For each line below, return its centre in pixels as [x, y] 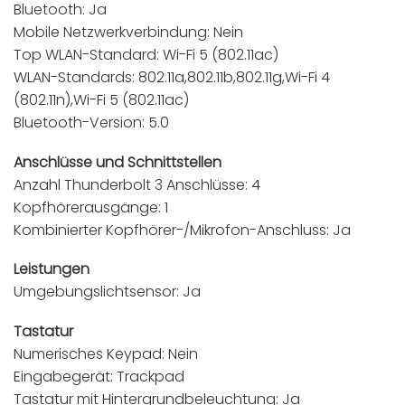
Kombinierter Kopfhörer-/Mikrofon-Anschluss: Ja [182, 230]
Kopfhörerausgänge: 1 [91, 207]
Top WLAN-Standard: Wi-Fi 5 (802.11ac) [146, 54]
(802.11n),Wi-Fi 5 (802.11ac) [101, 99]
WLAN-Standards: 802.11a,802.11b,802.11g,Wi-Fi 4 [172, 77]
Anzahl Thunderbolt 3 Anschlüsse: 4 [137, 184]
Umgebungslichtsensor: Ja [107, 292]
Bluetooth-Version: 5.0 [91, 122]
